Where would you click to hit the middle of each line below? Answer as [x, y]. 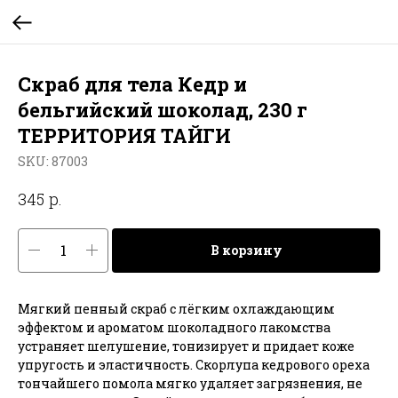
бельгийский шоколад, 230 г [163, 110]
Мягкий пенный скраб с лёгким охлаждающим [176, 308]
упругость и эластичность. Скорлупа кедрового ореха [194, 364]
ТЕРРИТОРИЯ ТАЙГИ [124, 135]
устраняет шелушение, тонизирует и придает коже [186, 346]
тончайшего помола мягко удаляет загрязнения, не [190, 383]
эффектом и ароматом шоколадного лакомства [174, 327]
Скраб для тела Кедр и [132, 84]
